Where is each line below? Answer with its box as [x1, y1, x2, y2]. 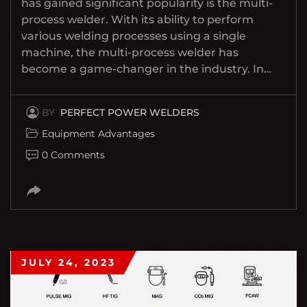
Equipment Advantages [42, 127, 155, 140]
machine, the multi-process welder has [21, 46, 238, 60]
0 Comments [42, 149, 105, 162]
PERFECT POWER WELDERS [60, 106, 199, 119]
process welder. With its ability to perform [21, 13, 254, 27]
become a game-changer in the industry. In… [21, 62, 271, 76]
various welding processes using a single [21, 29, 246, 43]
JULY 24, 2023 [21, 256, 116, 269]
